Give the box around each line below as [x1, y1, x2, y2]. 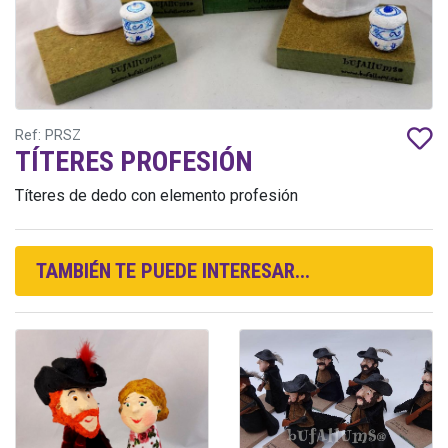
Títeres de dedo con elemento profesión [15, 185, 298, 205]
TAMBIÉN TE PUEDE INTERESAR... [36, 258, 310, 283]
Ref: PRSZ [15, 126, 81, 144]
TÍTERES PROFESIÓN [15, 144, 253, 178]
